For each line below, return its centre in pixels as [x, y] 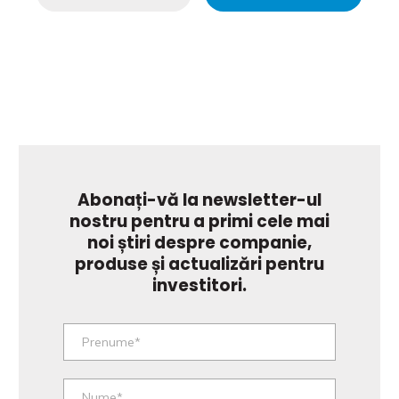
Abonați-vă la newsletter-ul [199, 200]
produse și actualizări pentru [199, 264]
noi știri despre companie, [199, 243]
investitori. [199, 285]
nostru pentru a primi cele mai [199, 221]
